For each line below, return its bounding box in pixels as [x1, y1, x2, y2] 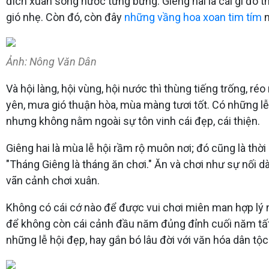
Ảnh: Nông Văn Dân [6, 55, 97, 68]
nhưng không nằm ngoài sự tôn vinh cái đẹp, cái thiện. [6, 114, 260, 127]
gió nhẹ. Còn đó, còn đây [6, 11, 124, 23]
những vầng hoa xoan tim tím [124, 11, 264, 23]
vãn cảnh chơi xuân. [6, 174, 100, 187]
